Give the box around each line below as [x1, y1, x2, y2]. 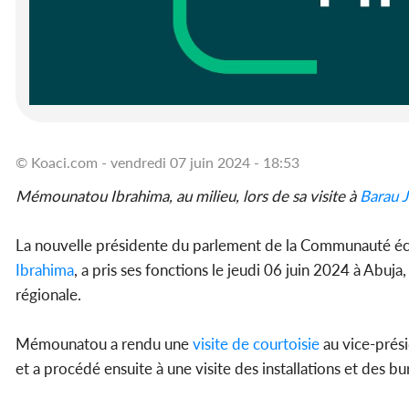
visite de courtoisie [189, 334, 320, 354]
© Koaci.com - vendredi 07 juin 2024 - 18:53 [16, 153, 299, 172]
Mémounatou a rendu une [16, 334, 189, 354]
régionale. [16, 285, 81, 305]
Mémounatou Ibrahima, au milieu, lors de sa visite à [16, 186, 356, 206]
